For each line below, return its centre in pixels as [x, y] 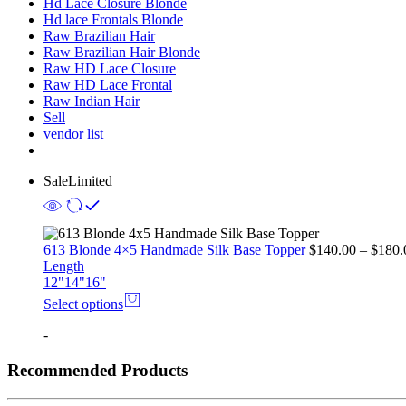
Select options [83, 304]
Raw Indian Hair [92, 101]
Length [64, 266]
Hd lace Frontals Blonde [113, 20]
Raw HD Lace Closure [110, 69]
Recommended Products [97, 370]
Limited [90, 181]
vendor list [73, 134]
